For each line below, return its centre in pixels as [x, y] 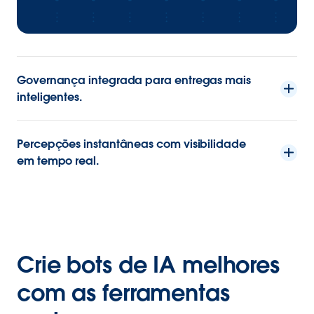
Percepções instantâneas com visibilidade [131, 144]
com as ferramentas [123, 292]
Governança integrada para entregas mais [134, 80]
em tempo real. [58, 161]
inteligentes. [49, 97]
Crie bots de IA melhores [148, 264]
